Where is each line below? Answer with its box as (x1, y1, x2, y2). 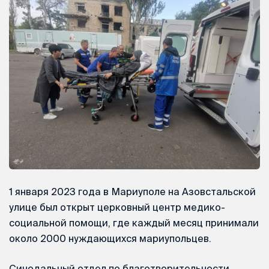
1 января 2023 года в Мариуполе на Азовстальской (9, 186, 256, 198)
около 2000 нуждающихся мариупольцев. (9, 233, 211, 244)
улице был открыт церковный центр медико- (9, 202, 225, 213)
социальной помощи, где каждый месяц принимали (9, 217, 259, 229)
